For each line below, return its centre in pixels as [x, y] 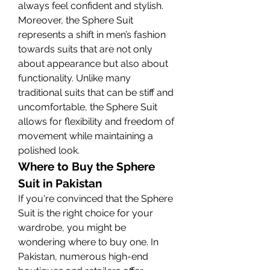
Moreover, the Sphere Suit [76, 20]
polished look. [49, 150]
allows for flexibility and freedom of [96, 121]
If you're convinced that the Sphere [96, 198]
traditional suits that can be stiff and [96, 92]
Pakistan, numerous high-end [83, 256]
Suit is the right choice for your [86, 213]
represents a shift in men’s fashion [92, 34]
